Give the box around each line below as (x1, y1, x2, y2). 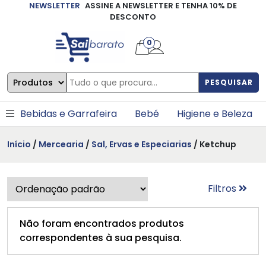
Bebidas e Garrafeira (20, 106, 117, 121)
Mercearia (39, 138, 84, 150)
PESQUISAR (205, 77, 253, 87)
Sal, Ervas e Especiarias (91, 138, 192, 150)
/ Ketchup (192, 138, 236, 150)
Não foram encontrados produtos (20, 216, 184, 230)
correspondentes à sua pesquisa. (20, 230, 182, 245)
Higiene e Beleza (177, 106, 252, 121)
